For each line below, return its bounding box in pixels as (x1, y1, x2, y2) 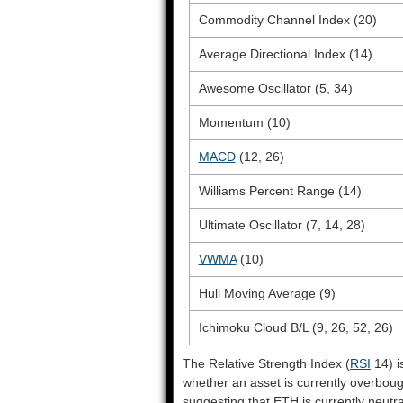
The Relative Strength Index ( (183, 356, 350, 371)
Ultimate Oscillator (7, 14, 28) (198, 218, 365, 232)
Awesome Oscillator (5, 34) (198, 81, 353, 95)
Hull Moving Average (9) (198, 286, 336, 300)
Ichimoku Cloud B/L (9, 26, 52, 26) (198, 320, 393, 335)
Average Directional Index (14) (198, 47, 372, 61)
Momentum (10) (198, 115, 291, 130)
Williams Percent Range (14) (198, 184, 362, 198)
